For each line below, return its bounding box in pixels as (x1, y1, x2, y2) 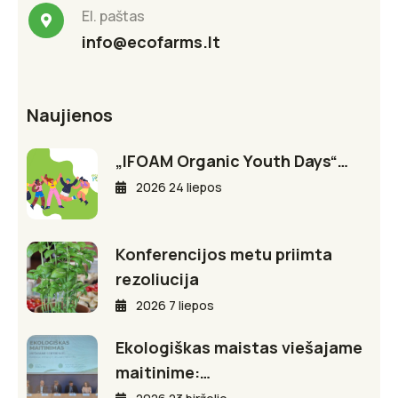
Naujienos (27, 102, 113, 127)
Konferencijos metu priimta (115, 243, 332, 265)
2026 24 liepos (133, 178, 222, 195)
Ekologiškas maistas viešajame (115, 336, 362, 358)
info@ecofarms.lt (82, 30, 220, 52)
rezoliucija (115, 267, 199, 290)
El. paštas (82, 5, 145, 26)
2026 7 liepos (133, 296, 214, 314)
